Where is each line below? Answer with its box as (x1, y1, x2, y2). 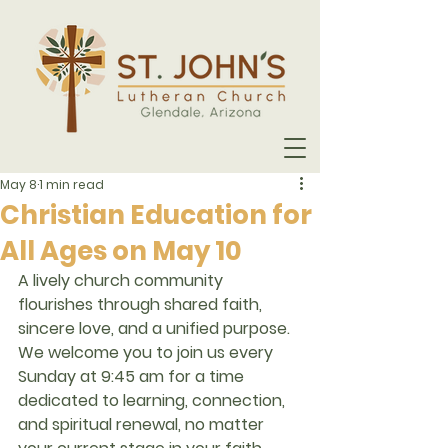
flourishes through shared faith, (18, 293, 266, 316)
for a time (164, 365, 248, 388)
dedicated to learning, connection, (18, 389, 289, 412)
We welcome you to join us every (18, 341, 277, 364)
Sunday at (18, 365, 101, 388)
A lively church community (18, 269, 227, 292)
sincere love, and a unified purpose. (18, 317, 294, 340)
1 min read (39, 176, 104, 193)
